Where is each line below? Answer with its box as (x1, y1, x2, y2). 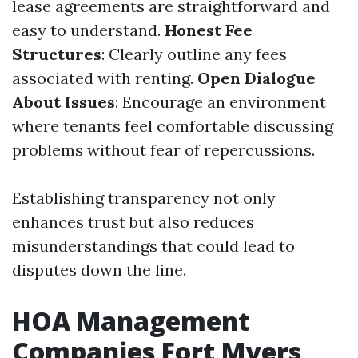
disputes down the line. (12, 260, 186, 280)
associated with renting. (12, 68, 197, 88)
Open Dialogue (197, 68, 316, 88)
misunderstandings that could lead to (12, 236, 295, 256)
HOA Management (12, 304, 250, 338)
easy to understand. (12, 20, 165, 40)
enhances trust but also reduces (12, 212, 254, 232)
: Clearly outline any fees (101, 44, 287, 64)
